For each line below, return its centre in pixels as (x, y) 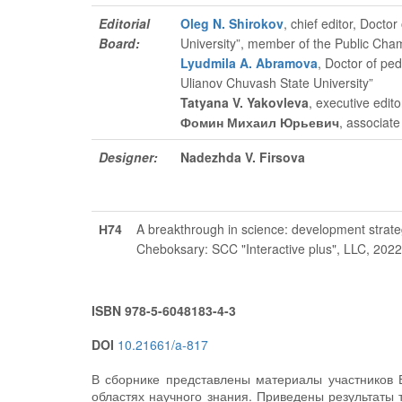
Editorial (124, 23)
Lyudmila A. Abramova (249, 63)
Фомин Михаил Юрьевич (260, 122)
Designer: (128, 157)
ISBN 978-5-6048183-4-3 (164, 310)
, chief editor (318, 23)
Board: (119, 43)
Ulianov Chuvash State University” (277, 83)
